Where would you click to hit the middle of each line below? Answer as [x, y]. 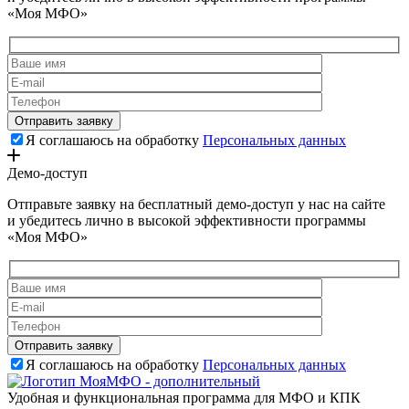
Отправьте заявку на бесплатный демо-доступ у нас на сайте [196, 204]
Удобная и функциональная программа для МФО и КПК [184, 398]
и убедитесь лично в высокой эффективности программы [187, 221]
